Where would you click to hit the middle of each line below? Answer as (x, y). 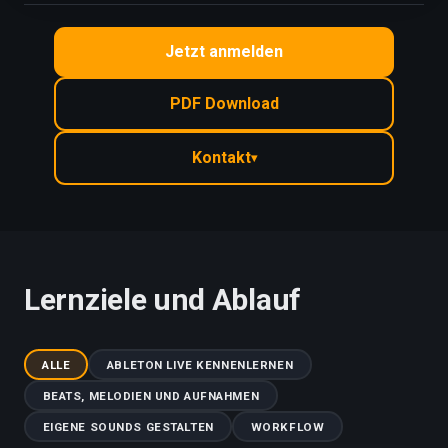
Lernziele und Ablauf (162, 299)
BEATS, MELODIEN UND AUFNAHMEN (151, 395)
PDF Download (224, 103)
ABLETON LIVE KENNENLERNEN (200, 364)
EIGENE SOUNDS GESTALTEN (128, 426)
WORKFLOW (287, 426)
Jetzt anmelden (224, 51)
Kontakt (221, 157)
